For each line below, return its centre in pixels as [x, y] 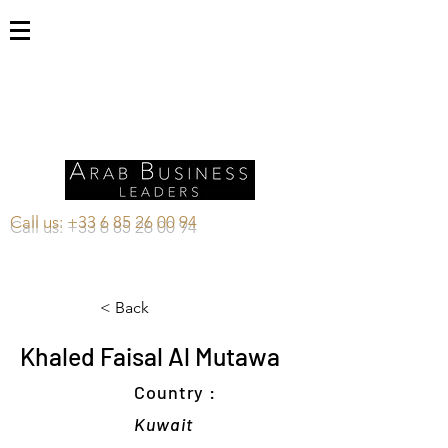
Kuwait [163, 424]
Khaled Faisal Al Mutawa [150, 356]
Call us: [38, 222]
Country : [175, 392]
